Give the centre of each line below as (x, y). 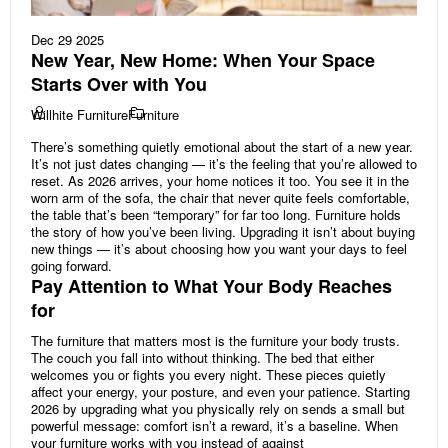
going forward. (71, 266)
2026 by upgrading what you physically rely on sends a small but (218, 409)
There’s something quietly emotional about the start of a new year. (222, 147)
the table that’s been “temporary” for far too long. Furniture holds (216, 215)
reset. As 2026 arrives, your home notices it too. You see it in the (220, 181)
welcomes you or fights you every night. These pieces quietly (208, 375)
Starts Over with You (119, 84)
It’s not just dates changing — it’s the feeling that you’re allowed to (224, 164)
